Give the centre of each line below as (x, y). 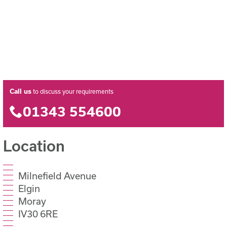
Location (34, 145)
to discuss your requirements (73, 92)
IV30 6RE (38, 214)
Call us (21, 91)
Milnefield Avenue (58, 176)
